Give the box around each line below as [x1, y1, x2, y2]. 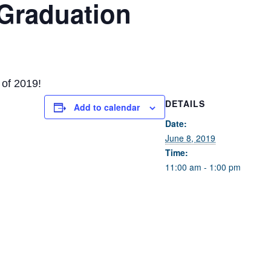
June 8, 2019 [165, 132, 215, 144]
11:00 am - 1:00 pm [165, 161, 241, 173]
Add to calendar [74, 101, 140, 113]
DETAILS [165, 97, 205, 109]
